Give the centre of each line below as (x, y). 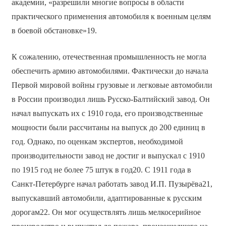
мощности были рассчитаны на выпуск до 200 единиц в (108, 127)
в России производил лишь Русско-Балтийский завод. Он (110, 99)
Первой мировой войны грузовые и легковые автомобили (112, 85)
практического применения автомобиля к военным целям (111, 16)
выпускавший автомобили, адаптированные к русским (106, 198)
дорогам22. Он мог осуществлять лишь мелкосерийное (106, 212)
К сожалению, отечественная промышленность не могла (109, 56)
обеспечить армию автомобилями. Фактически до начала (110, 71)
